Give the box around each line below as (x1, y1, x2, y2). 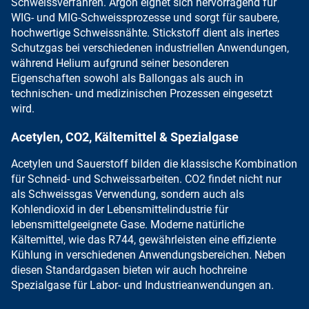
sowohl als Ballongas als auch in (81, 71, 243, 85)
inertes (244, 26, 279, 39)
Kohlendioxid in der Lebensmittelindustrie (11, 203, 212, 217)
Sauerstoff (77, 157, 128, 171)
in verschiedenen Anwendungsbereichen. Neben (52, 248, 286, 262)
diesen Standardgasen (11, 263, 123, 277)
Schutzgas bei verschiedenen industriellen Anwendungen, (11, 41, 289, 54)
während (11, 56, 56, 70)
